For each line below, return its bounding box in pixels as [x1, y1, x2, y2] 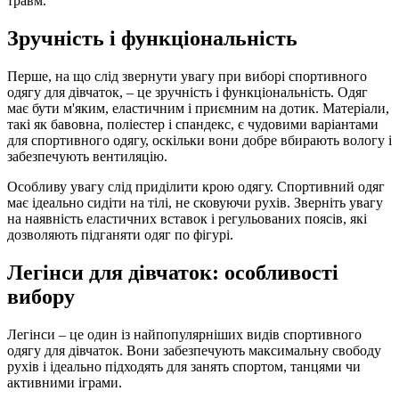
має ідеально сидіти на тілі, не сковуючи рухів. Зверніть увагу [7, 194, 383, 210]
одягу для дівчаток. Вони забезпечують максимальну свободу [7, 342, 381, 358]
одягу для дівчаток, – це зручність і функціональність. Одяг [7, 84, 368, 100]
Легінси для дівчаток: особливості [7, 260, 338, 284]
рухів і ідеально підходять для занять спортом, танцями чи [7, 358, 361, 374]
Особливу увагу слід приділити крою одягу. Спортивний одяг [7, 178, 385, 194]
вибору [7, 284, 75, 308]
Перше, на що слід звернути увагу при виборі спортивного [7, 68, 367, 84]
